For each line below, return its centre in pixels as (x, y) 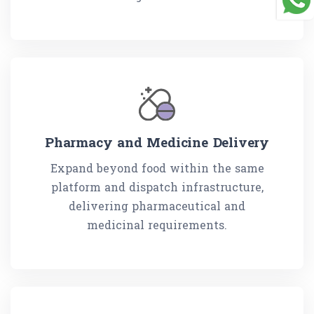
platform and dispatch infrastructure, (157, 187)
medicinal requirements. (157, 225)
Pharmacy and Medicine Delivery (157, 142)
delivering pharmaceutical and (157, 206)
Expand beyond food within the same (157, 168)
